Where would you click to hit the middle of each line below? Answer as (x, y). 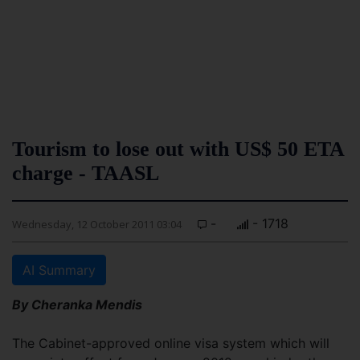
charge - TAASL (86, 173)
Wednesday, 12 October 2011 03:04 (97, 224)
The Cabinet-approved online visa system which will (171, 343)
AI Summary (59, 270)
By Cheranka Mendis (77, 305)
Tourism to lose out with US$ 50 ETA (178, 149)
